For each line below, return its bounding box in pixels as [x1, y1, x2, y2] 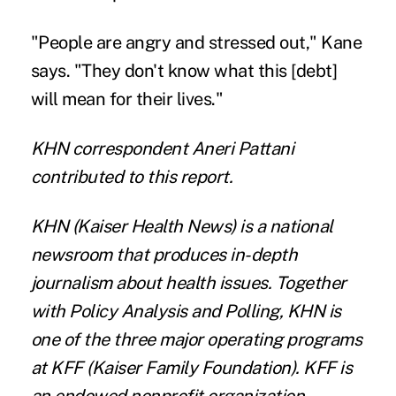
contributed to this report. [30, 166, 233, 188]
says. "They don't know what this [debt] [30, 60, 338, 82]
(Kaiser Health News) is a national [68, 216, 333, 238]
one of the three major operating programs [30, 329, 362, 351]
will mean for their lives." [30, 88, 224, 110]
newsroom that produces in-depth [30, 244, 298, 266]
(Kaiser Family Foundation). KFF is [82, 357, 353, 379]
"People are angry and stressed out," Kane [30, 32, 362, 54]
